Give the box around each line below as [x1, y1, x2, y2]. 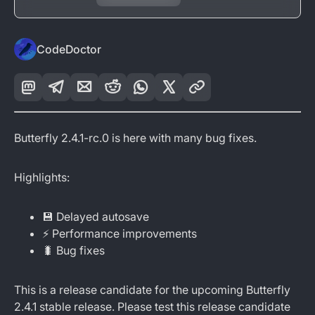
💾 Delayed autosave [42, 210, 149, 224]
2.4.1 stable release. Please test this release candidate [14, 300, 290, 314]
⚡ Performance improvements [42, 226, 197, 240]
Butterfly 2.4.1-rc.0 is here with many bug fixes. [14, 131, 257, 145]
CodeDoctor [37, 42, 101, 56]
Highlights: [14, 170, 70, 184]
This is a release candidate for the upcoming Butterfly [14, 283, 290, 297]
